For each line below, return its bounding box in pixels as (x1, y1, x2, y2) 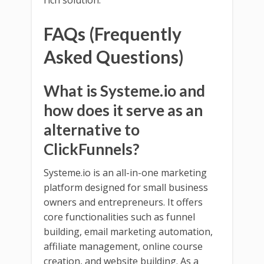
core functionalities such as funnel (44, 210, 195, 223)
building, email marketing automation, (44, 225, 213, 238)
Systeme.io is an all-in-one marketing (44, 166, 207, 179)
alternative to (44, 120, 140, 139)
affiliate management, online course (44, 239, 203, 253)
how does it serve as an (44, 100, 203, 120)
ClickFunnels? (44, 139, 140, 159)
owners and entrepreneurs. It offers (44, 195, 203, 209)
